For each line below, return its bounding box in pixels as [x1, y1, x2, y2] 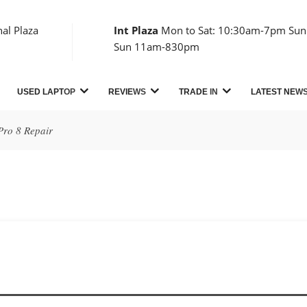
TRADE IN [179, 87, 218, 97]
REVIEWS [108, 87, 146, 97]
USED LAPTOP [17, 87, 75, 97]
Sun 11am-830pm [114, 40, 200, 53]
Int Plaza [114, 23, 159, 37]
